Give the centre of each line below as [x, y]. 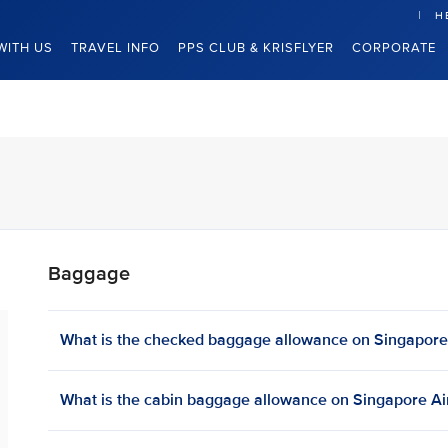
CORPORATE [394, 48]
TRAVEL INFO [115, 48]
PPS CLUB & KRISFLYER [256, 48]
